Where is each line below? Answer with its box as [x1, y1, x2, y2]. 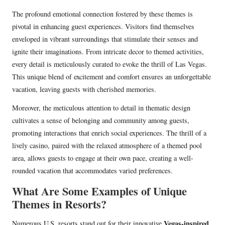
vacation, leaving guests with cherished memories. [12, 84, 156, 94]
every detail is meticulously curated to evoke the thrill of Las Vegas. [12, 59, 207, 69]
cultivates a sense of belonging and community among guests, [12, 115, 189, 125]
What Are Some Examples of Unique [12, 182, 187, 199]
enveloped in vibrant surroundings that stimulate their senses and [12, 34, 198, 44]
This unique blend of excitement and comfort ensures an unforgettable [12, 71, 211, 81]
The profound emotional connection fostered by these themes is [12, 9, 193, 19]
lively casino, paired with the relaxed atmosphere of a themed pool [12, 140, 202, 150]
